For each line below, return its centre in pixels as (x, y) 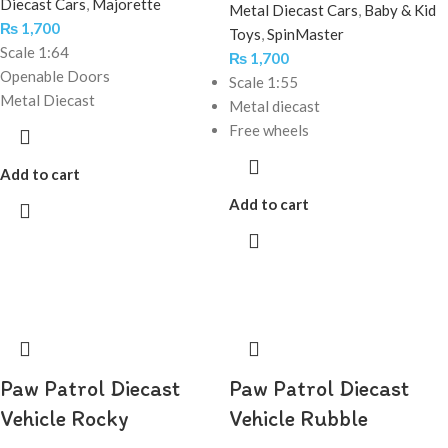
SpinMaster (305, 34)
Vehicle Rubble (298, 418)
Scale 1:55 (263, 82)
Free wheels (269, 130)
